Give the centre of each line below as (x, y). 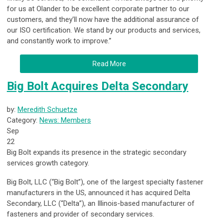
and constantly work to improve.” (60, 41)
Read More (109, 64)
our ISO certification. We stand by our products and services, (104, 30)
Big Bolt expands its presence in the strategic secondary (97, 153)
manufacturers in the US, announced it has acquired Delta (99, 193)
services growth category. (48, 163)
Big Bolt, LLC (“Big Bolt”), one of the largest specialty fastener (105, 182)
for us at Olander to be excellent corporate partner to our (98, 9)
